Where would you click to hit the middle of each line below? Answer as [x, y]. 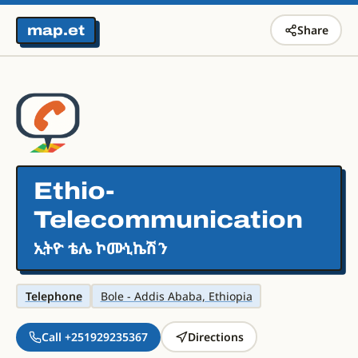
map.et [56, 30]
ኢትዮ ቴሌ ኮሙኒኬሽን [101, 249]
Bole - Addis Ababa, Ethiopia [176, 296]
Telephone [54, 296]
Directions [215, 336]
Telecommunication [168, 220]
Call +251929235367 [95, 336]
